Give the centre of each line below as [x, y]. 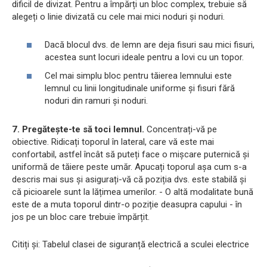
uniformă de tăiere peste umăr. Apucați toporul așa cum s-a [129, 167]
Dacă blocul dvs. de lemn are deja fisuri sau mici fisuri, [150, 44]
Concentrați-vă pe [181, 130]
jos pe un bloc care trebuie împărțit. [81, 217]
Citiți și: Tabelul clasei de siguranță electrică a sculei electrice [131, 245]
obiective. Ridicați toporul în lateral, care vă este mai [113, 142]
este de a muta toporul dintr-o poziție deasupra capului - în [127, 205]
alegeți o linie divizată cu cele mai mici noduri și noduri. [118, 17]
